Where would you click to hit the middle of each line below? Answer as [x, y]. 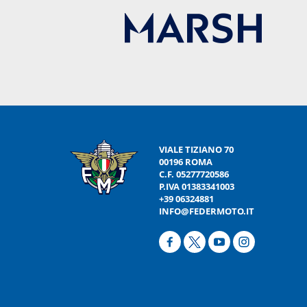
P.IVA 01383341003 [196, 187]
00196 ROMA [185, 162]
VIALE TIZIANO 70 [196, 150]
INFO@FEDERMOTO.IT [206, 211]
